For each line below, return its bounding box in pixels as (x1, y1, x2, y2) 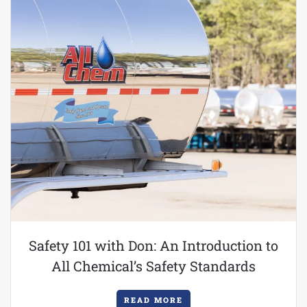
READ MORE (124, 295, 183, 305)
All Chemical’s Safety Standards (51, 257, 256, 275)
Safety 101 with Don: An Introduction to (29, 236, 278, 254)
